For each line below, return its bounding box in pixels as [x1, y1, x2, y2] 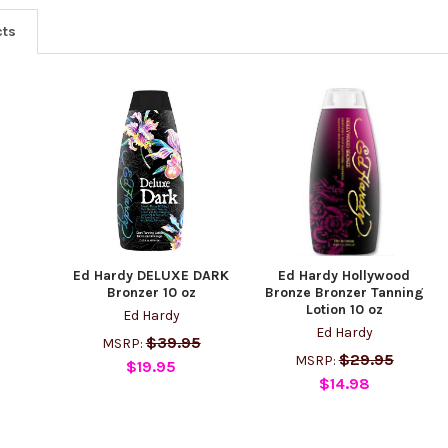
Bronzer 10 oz [106, 283, 196, 301]
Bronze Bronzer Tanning [264, 283, 424, 301]
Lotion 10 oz [305, 300, 383, 318]
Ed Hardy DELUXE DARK [73, 266, 230, 284]
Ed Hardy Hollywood [278, 266, 411, 284]
